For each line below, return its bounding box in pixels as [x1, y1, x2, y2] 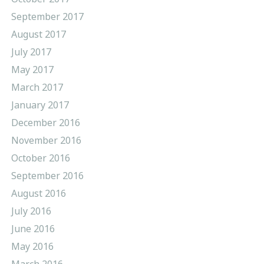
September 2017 [11, 9, 84, 23]
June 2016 [11, 222, 55, 235]
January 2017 [11, 98, 69, 111]
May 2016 [11, 239, 54, 253]
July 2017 [11, 45, 51, 58]
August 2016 [11, 186, 66, 200]
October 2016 [11, 151, 70, 164]
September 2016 [11, 169, 84, 182]
